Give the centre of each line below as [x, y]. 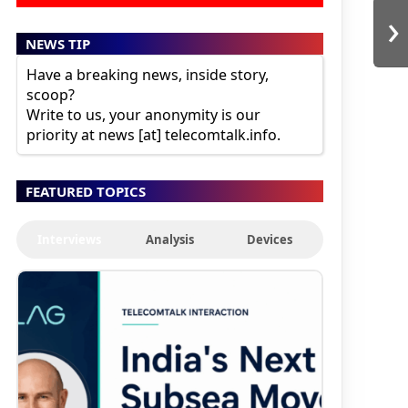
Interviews [70, 239]
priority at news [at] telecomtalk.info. [153, 134]
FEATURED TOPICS [85, 191]
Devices [270, 239]
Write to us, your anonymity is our [143, 114]
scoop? [50, 94]
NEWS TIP [57, 43]
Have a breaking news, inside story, [147, 74]
